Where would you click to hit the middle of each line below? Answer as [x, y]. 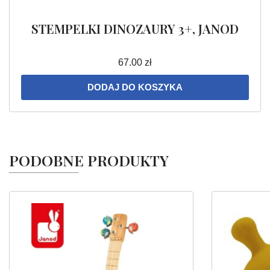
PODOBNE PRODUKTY [89, 160]
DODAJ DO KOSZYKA [135, 87]
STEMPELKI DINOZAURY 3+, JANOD [135, 29]
